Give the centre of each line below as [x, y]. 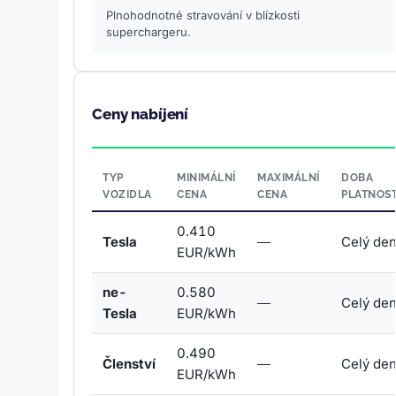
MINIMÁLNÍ [206, 178]
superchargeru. [149, 31]
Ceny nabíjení [140, 114]
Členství [129, 364]
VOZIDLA [127, 195]
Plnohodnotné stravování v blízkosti [203, 15]
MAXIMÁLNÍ [289, 178]
